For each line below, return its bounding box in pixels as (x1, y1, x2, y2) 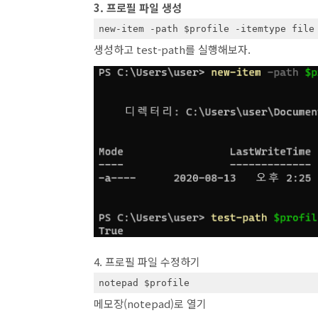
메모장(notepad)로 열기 (94, 296, 207, 311)
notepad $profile (98, 277, 190, 288)
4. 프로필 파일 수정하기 (94, 254, 200, 269)
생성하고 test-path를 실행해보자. (94, 42, 251, 57)
